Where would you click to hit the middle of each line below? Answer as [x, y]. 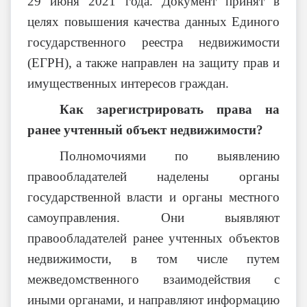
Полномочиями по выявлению [170, 156]
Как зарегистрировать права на [170, 109]
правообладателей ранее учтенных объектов [153, 238]
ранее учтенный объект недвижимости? [145, 130]
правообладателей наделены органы [153, 176]
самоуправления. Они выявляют [153, 218]
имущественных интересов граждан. [128, 83]
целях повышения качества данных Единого [153, 22]
